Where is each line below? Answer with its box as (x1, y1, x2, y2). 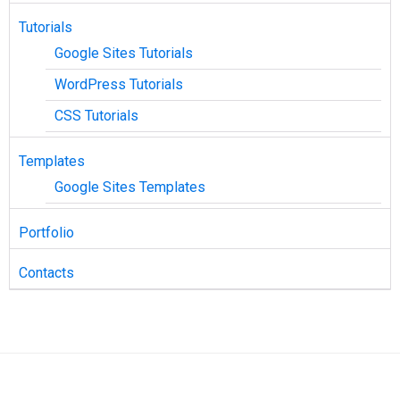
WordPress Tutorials (54, 76, 183, 94)
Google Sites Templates (54, 179, 205, 196)
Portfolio (19, 224, 74, 242)
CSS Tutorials (54, 107, 138, 125)
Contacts (19, 264, 74, 282)
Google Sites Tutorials (54, 45, 193, 62)
